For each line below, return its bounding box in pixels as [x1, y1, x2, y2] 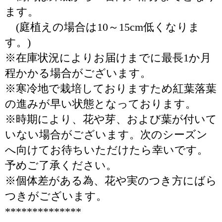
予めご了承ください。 [5, 159, 117, 171]
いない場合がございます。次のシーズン [5, 128, 208, 141]
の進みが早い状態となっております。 [5, 98, 196, 110]
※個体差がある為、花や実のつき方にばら [5, 174, 217, 187]
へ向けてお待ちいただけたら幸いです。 [5, 144, 208, 156]
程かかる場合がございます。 [5, 67, 151, 79]
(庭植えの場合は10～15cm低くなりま [5, 21, 200, 33]
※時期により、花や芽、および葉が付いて [5, 113, 217, 125]
